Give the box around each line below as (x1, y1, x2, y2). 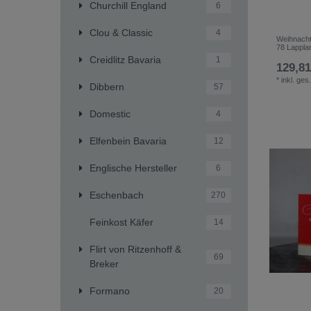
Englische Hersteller (90, 162, 177, 174)
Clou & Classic (90, 26, 153, 38)
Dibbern (90, 81, 124, 92)
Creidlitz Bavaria (90, 53, 161, 65)
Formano (90, 285, 130, 296)
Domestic (90, 108, 131, 119)
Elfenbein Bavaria (90, 135, 167, 146)
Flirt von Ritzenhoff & (90, 243, 181, 255)
